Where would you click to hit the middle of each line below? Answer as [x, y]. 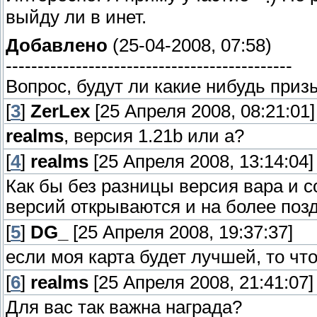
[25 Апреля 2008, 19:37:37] [180, 232]
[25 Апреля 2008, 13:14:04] [201, 162]
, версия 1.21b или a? [154, 136]
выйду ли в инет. [76, 17]
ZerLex [60, 111]
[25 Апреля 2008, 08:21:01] [202, 111]
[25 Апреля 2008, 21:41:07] [201, 283]
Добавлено [57, 45]
